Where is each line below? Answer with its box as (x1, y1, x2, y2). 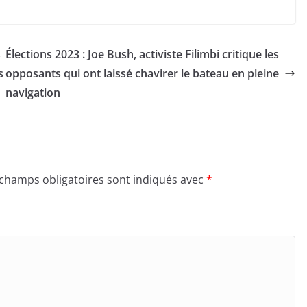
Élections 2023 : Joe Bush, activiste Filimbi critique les (5, 47, 279, 62)
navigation (5, 85, 60, 101)
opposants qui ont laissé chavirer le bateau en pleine (5, 66, 279, 82)
